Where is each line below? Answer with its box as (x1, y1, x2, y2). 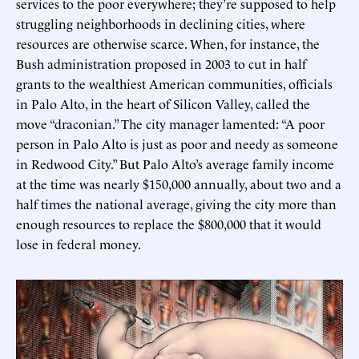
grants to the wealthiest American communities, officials (16, 74, 333, 92)
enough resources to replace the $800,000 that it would (16, 214, 321, 232)
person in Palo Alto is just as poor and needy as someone (16, 134, 338, 152)
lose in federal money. (16, 234, 141, 252)
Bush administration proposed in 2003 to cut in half (16, 54, 306, 72)
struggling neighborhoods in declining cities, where (16, 14, 305, 32)
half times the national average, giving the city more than (16, 194, 337, 212)
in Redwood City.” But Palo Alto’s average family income (16, 154, 334, 172)
